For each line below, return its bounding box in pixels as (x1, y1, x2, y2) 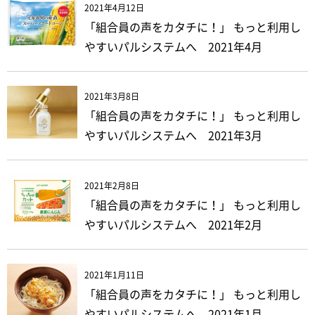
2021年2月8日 (84, 181, 139, 191)
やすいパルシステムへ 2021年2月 (84, 219, 262, 231)
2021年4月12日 (84, 3, 144, 12)
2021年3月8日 (84, 92, 139, 101)
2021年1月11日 (84, 270, 144, 279)
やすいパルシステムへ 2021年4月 (84, 41, 262, 53)
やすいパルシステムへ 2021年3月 (84, 130, 262, 142)
